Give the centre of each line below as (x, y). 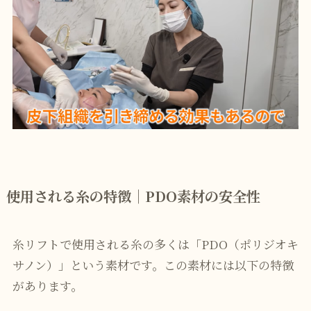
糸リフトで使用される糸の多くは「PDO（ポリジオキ (155, 244)
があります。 (47, 285)
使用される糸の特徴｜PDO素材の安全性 (133, 196)
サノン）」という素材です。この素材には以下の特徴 (153, 264)
